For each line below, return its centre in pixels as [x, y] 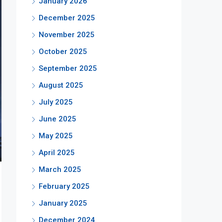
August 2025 [61, 85]
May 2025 [56, 136]
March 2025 [60, 169]
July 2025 [56, 102]
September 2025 [68, 68]
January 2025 [63, 203]
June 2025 [57, 119]
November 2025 [67, 35]
